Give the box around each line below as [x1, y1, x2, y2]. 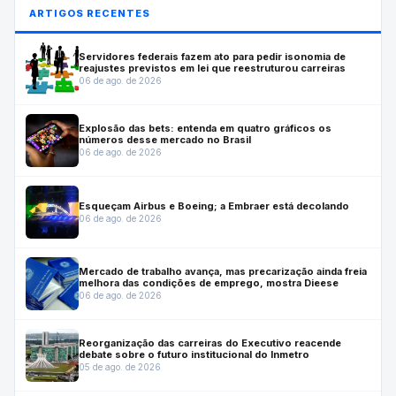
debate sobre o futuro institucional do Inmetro [79, 348, 309, 362]
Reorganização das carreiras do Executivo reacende [79, 337, 341, 350]
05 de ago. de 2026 [79, 362, 161, 373]
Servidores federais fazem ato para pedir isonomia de [79, 50, 346, 64]
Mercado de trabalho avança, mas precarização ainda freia [79, 265, 367, 278]
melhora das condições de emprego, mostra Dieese [79, 277, 339, 290]
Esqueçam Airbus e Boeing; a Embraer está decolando [79, 199, 349, 212]
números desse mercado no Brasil [79, 133, 251, 147]
